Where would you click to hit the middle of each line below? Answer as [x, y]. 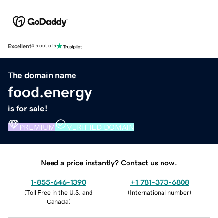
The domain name [42, 75]
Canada [57, 201]
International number [160, 192]
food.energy [50, 92]
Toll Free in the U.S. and [59, 192]
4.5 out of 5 [44, 46]
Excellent [19, 46]
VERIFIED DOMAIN [100, 127]
